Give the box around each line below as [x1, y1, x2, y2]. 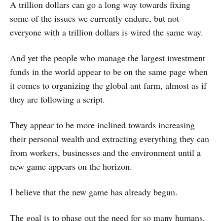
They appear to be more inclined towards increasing [10, 119, 195, 131]
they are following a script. [10, 93, 105, 106]
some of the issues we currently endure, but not [10, 12, 179, 25]
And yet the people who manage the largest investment [10, 52, 205, 64]
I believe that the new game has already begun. [10, 186, 178, 198]
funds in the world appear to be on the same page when [10, 66, 208, 78]
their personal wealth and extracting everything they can [10, 133, 209, 145]
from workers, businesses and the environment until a [10, 147, 201, 159]
